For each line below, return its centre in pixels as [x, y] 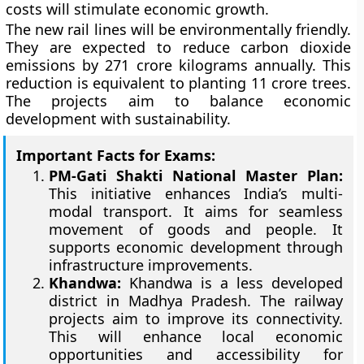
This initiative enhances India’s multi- [196, 193]
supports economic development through [196, 247]
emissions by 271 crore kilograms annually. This [178, 65]
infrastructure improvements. [151, 265]
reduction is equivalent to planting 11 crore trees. [178, 83]
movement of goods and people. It [196, 229]
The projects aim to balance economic [178, 101]
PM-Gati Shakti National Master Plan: [196, 175]
